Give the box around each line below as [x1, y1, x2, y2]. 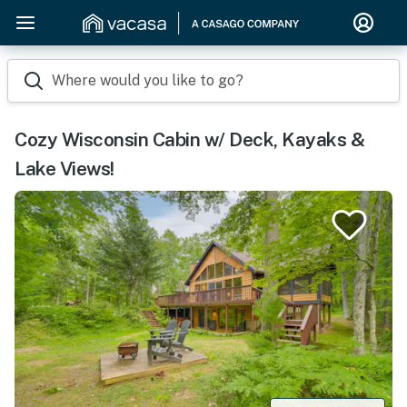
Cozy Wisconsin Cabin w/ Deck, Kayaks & [15, 128, 364, 151]
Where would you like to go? [52, 72, 243, 89]
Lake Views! [15, 157, 114, 180]
